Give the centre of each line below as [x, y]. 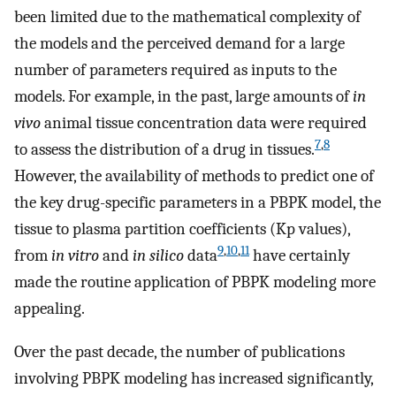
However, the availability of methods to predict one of [194, 176]
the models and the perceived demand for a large [179, 44]
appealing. [49, 309]
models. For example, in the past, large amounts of [183, 97]
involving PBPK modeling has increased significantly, [194, 379]
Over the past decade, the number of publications [179, 352]
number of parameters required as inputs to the [175, 70]
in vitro [75, 256]
